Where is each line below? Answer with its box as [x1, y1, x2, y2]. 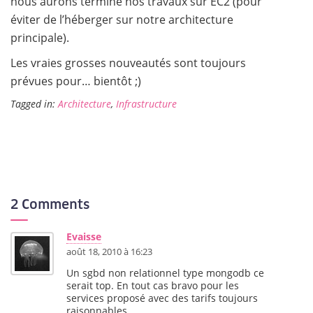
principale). [10, 30, 69, 45]
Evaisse [66, 229, 101, 243]
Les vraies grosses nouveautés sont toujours [10, 55, 246, 71]
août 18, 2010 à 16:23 [66, 245, 152, 258]
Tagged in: [10, 97, 58, 110]
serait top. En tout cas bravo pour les [66, 279, 239, 292]
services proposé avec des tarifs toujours [66, 291, 258, 305]
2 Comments [10, 195, 90, 212]
